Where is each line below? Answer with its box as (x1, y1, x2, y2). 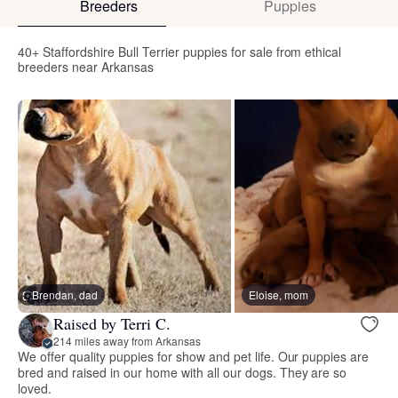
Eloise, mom (249, 287, 308, 303)
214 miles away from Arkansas (53, 332, 201, 348)
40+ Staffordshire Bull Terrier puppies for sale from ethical (18, 43, 342, 61)
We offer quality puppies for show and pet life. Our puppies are (18, 347, 370, 366)
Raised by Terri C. (53, 312, 171, 334)
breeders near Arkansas (18, 58, 154, 76)
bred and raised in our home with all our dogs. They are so (18, 363, 347, 382)
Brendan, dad (32, 287, 98, 303)
